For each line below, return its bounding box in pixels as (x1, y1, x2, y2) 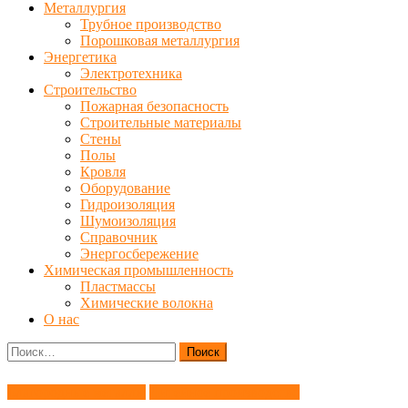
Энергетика (44, 49, 117, 65)
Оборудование (80, 180, 170, 196)
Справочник (80, 229, 158, 245)
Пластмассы (80, 279, 156, 294)
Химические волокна (80, 295, 213, 311)
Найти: (6, 342, 50, 357)
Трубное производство (80, 16, 221, 32)
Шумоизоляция (80, 213, 176, 229)
